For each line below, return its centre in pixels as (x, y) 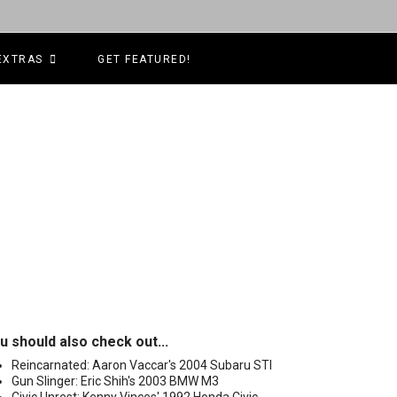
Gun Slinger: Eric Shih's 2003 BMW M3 (115, 381)
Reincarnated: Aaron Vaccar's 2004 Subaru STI (142, 365)
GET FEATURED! (144, 59)
